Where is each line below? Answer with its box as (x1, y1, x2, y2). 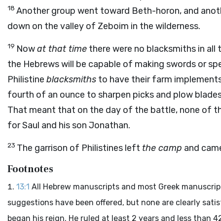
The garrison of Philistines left (17, 143, 142, 153)
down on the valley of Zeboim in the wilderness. (7, 21, 200, 32)
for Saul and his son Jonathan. (7, 120, 130, 131)
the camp (142, 143, 182, 153)
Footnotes (7, 163, 53, 176)
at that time (37, 43, 87, 54)
